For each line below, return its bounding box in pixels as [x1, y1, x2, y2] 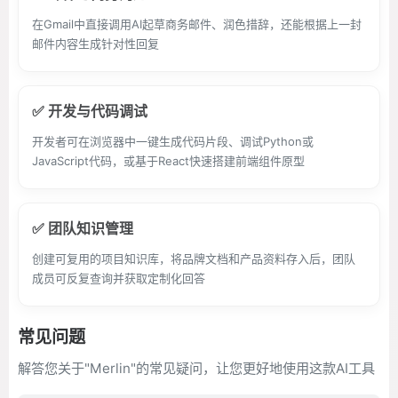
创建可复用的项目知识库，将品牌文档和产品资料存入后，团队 [32, 251, 355, 266]
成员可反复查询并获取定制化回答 [32, 271, 205, 285]
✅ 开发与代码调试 [32, 102, 147, 120]
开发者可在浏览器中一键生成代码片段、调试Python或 [32, 134, 314, 148]
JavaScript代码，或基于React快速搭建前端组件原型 [32, 154, 305, 168]
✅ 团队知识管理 [32, 219, 133, 237]
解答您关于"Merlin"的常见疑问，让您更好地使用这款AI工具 [18, 360, 375, 377]
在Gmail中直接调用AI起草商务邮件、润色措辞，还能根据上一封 [32, 17, 362, 31]
